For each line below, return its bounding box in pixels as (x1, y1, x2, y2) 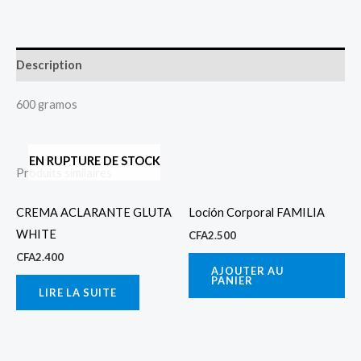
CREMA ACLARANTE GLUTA (16, 205, 172, 219)
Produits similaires (16, 165, 112, 180)
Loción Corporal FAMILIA (189, 205, 325, 219)
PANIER (211, 274, 253, 288)
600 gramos (16, 97, 77, 111)
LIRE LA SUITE (39, 286, 117, 300)
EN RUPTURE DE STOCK (28, 154, 160, 168)
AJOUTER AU (211, 264, 284, 278)
